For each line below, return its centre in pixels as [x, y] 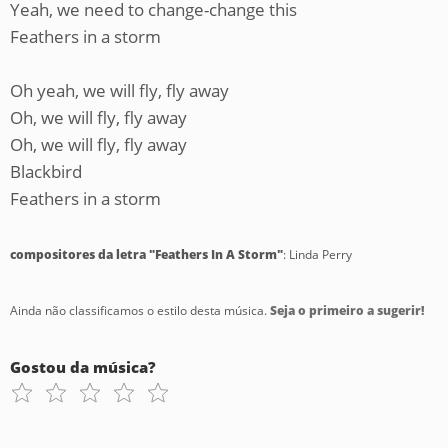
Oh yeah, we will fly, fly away [119, 90]
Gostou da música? [83, 367]
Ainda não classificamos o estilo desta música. [140, 310]
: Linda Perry [317, 254]
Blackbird [46, 171]
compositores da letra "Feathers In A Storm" [146, 254]
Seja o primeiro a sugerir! [347, 310]
